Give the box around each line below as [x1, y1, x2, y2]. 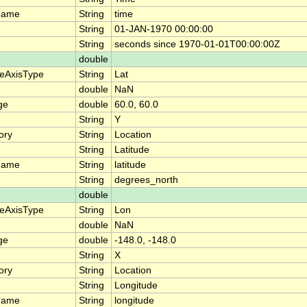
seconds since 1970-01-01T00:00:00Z [114, 39, 280, 50]
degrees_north [114, 175, 178, 186]
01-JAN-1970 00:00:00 [114, 24, 213, 35]
